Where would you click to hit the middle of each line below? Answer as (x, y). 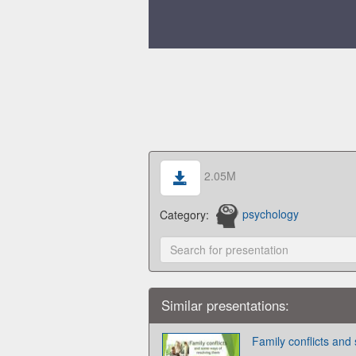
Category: (186, 214)
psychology (271, 214)
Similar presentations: (225, 305)
